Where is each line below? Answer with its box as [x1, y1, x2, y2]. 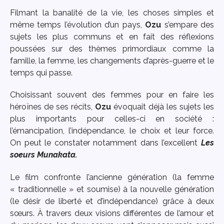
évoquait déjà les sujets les [111, 102, 214, 112]
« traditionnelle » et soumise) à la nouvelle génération [10, 184, 214, 194]
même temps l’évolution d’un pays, [10, 19, 145, 29]
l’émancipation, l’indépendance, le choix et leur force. [10, 126, 214, 136]
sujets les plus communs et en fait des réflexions [10, 31, 214, 41]
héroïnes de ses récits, [10, 102, 95, 112]
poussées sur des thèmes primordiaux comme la [10, 43, 214, 53]
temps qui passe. [10, 67, 72, 77]
